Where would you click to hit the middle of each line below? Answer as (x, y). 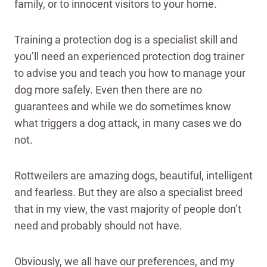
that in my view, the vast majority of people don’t (128, 209)
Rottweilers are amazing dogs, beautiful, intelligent (133, 176)
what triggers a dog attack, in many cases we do (128, 123)
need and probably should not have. (100, 226)
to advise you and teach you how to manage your (130, 73)
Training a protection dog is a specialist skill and (126, 40)
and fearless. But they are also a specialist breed (128, 193)
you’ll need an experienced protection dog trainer (129, 57)
